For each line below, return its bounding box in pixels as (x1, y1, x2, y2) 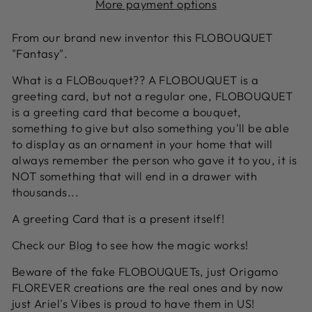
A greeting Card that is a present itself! (12, 211, 228, 226)
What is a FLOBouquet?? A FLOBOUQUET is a (12, 72, 259, 88)
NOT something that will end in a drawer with (12, 169, 258, 184)
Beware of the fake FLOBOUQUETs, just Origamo (12, 264, 279, 279)
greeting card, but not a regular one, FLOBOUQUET (12, 88, 293, 104)
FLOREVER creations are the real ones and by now (12, 280, 283, 295)
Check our (12, 237, 70, 253)
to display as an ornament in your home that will (12, 136, 273, 152)
